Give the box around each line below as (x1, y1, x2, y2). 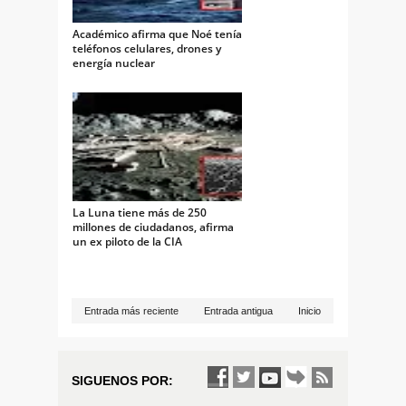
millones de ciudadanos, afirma (72, 219, 234, 236)
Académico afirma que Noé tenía (72, 26, 242, 43)
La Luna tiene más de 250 (72, 205, 207, 221)
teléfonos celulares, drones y (72, 41, 221, 57)
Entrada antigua (204, 305, 273, 317)
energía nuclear (72, 55, 155, 72)
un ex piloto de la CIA (72, 234, 182, 250)
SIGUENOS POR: (72, 373, 173, 389)
